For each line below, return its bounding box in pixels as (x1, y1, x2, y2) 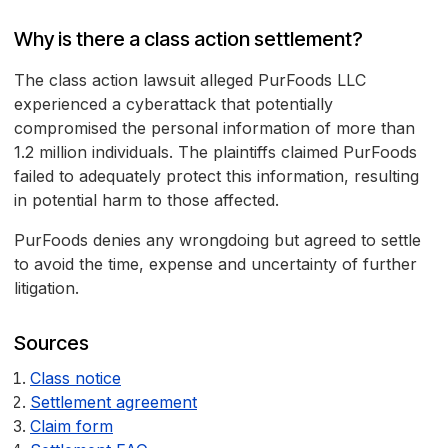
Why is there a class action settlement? (14, 27, 363, 52)
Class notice (30, 368, 121, 389)
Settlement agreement (30, 392, 197, 413)
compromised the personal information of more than (14, 118, 415, 139)
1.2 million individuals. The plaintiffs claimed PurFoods (14, 142, 417, 163)
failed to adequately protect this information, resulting (14, 166, 419, 187)
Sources (14, 331, 89, 356)
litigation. (14, 278, 79, 299)
